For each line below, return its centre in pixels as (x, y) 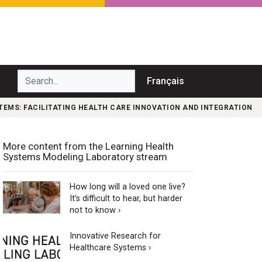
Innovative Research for (115, 236)
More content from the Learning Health (88, 146)
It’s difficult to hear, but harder (126, 198)
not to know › (95, 210)
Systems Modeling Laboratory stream (85, 156)
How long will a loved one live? (127, 187)
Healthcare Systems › (110, 247)
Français (166, 81)
